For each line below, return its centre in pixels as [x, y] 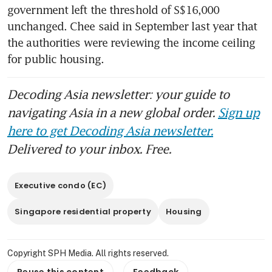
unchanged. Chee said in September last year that [132, 26]
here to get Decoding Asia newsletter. [110, 130]
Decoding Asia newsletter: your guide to [118, 94]
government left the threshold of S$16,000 [114, 9]
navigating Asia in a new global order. [113, 112]
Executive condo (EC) [61, 185]
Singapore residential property [83, 211]
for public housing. [56, 59]
